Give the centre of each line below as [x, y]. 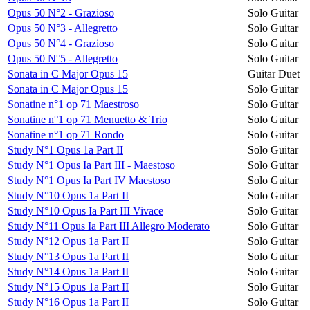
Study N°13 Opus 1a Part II [68, 256]
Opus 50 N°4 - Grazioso [61, 43]
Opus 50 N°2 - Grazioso [61, 12]
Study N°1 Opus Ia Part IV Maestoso [89, 180]
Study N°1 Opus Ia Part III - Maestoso [91, 165]
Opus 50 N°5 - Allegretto [63, 58]
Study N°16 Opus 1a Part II [68, 302]
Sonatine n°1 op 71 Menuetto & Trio [88, 119]
